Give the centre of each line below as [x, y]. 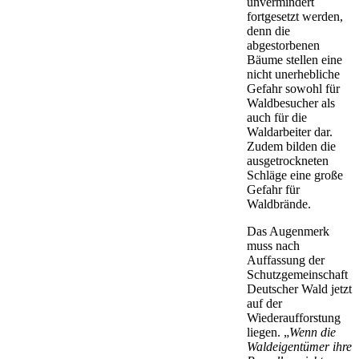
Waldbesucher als [291, 103]
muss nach [273, 245]
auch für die [277, 117]
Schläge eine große [295, 175]
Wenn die [313, 332]
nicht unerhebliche [293, 74]
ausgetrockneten [288, 160]
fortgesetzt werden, [295, 16]
